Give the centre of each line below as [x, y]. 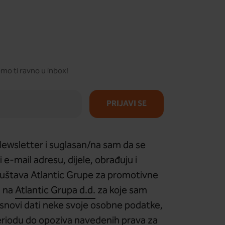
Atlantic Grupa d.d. [55, 191]
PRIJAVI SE [126, 104]
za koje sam [122, 191]
